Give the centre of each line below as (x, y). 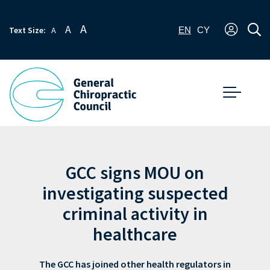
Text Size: (28, 30)
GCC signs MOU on (135, 173)
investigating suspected (135, 193)
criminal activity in (135, 214)
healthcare (135, 234)
